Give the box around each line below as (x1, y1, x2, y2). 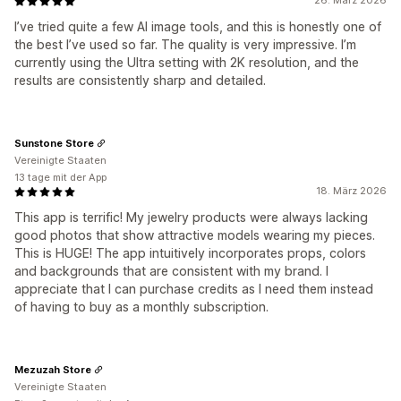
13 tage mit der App (14, 171, 107, 184)
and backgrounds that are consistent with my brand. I (14, 263, 328, 279)
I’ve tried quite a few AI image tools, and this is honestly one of (14, 19, 381, 35)
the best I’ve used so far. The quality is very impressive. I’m (14, 37, 356, 53)
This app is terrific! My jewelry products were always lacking (14, 209, 368, 226)
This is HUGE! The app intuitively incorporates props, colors (14, 245, 366, 261)
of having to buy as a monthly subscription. (14, 299, 269, 315)
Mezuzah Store (14, 363, 91, 376)
